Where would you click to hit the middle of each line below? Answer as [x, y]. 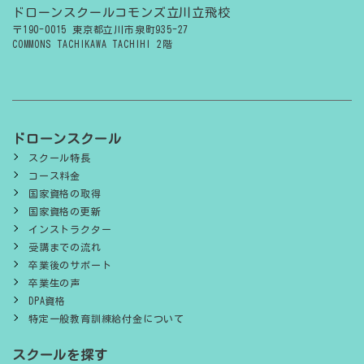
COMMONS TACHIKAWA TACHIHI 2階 [93, 43]
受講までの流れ [65, 247]
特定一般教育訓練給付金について [106, 318]
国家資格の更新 [65, 211]
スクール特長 [60, 157]
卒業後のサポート [70, 264]
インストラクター [70, 229]
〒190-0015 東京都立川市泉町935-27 [101, 29]
